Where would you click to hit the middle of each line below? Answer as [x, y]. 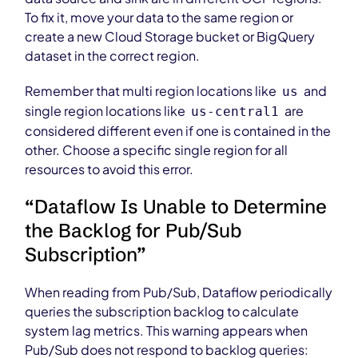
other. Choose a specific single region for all [157, 150]
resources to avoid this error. [109, 169]
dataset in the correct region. [113, 56]
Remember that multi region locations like [152, 91]
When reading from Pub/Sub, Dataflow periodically [179, 292]
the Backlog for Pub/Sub [133, 231]
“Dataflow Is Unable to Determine [176, 207]
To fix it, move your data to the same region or [159, 17]
